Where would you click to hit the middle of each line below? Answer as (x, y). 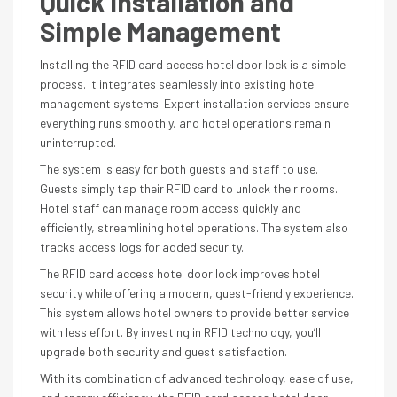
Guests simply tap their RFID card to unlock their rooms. (189, 188)
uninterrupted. (78, 142)
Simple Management (160, 31)
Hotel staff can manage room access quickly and (171, 208)
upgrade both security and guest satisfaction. (163, 351)
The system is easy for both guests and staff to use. (179, 169)
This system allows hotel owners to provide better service (195, 312)
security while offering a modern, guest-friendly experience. (197, 293)
